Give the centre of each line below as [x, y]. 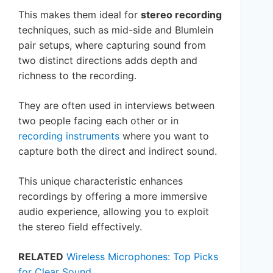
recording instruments [69, 136]
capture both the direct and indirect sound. [118, 151]
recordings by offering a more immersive [113, 197]
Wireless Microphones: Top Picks [142, 257]
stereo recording [181, 15]
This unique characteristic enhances [101, 181]
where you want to [164, 136]
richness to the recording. [77, 76]
